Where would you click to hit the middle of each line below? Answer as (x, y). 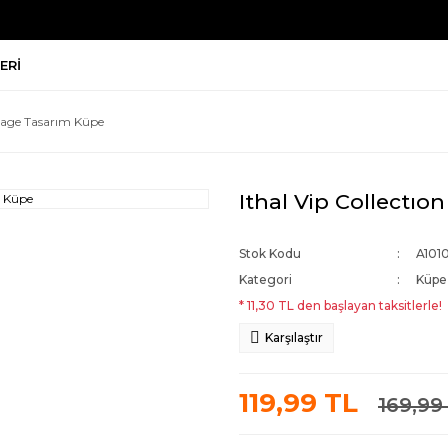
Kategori (265, 279)
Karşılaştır (294, 337)
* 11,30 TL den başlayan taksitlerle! (340, 305)
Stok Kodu (270, 253)
